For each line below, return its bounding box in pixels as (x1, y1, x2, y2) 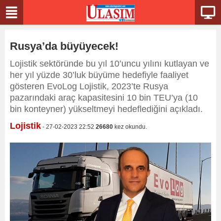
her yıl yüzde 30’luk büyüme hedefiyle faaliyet (10, 70, 188, 80)
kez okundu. (113, 123, 147, 130)
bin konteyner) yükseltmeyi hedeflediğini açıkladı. (10, 104, 203, 114)
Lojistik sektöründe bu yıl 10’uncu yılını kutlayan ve (10, 59, 209, 69)
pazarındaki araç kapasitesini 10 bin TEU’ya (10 (10, 93, 198, 103)
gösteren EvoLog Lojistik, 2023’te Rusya (10, 81, 168, 91)
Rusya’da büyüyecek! (10, 40, 118, 52)
